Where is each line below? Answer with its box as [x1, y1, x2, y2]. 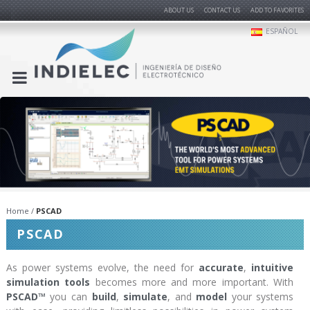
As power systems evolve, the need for [6, 260, 199, 274]
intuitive [251, 260, 294, 274]
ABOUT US [164, 6, 194, 15]
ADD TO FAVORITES [250, 6, 304, 15]
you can [45, 289, 92, 303]
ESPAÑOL [266, 26, 298, 36]
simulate [123, 289, 168, 303]
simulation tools [6, 275, 91, 289]
